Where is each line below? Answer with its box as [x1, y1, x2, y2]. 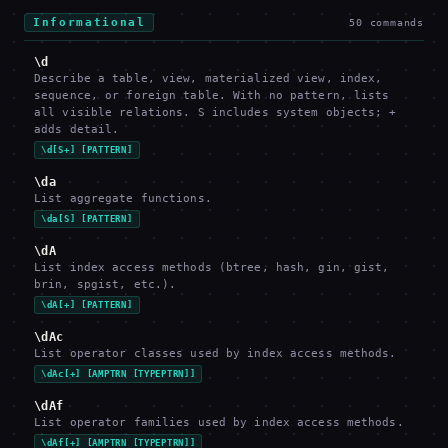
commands [369, 17, 424, 28]
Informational [33, 16, 146, 29]
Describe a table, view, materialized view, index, [34, 72, 383, 85]
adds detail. [34, 123, 120, 136]
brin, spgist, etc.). [34, 278, 177, 291]
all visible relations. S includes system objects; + [34, 106, 397, 119]
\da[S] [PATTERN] [41, 214, 133, 224]
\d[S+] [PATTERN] [41, 145, 133, 155]
